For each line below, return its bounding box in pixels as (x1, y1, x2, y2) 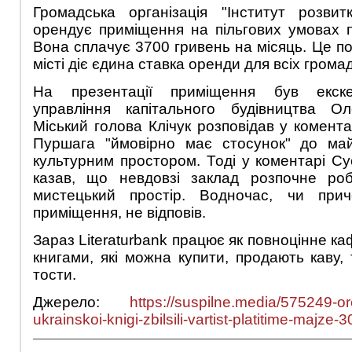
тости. (33, 266, 76, 284)
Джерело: (33, 294, 130, 311)
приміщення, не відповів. (33, 204, 206, 222)
